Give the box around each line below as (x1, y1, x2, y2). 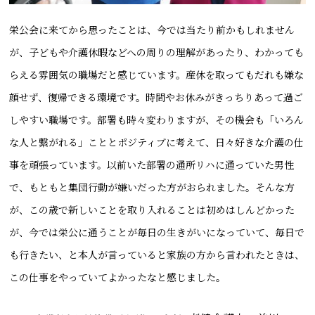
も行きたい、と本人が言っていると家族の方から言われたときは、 (9, 247, 305, 262)
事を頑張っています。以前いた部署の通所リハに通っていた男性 (9, 157, 295, 172)
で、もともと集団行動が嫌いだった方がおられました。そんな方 (9, 180, 295, 195)
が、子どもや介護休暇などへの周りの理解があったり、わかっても (9, 45, 304, 60)
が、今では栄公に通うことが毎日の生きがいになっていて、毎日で (9, 225, 305, 240)
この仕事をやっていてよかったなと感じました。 (9, 270, 226, 285)
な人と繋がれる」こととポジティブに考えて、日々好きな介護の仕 (9, 135, 304, 150)
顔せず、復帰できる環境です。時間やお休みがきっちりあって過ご (9, 90, 304, 105)
